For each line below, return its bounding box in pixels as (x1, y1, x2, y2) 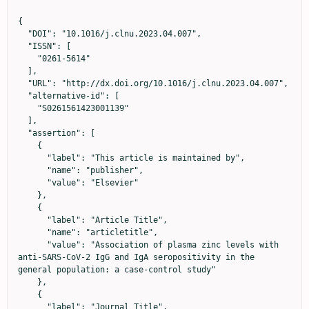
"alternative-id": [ (18, 90, 28, 101)
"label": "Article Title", (18, 215, 47, 225)
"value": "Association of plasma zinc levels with (18, 239, 47, 250)
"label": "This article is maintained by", (18, 152, 47, 163)
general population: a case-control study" (18, 264, 216, 275)
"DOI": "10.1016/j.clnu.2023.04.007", (18, 28, 28, 39)
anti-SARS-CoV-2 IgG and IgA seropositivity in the (18, 252, 255, 262)
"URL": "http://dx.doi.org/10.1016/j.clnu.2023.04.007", (18, 78, 28, 88)
